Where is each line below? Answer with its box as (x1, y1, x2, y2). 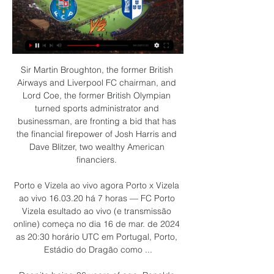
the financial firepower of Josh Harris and (17, 128, 177, 139)
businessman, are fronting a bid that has (17, 115, 176, 127)
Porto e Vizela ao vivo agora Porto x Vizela (14, 179, 179, 191)
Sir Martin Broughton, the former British (20, 64, 173, 75)
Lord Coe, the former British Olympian (23, 89, 171, 101)
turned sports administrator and (34, 102, 159, 114)
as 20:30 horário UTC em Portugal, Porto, (16, 231, 177, 242)
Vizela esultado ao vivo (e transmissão (22, 205, 171, 217)
